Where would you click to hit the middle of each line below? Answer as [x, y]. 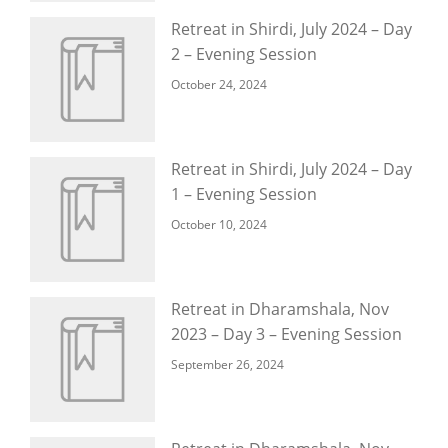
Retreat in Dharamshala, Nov [280, 309]
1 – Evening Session [244, 194]
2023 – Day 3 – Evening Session [286, 334]
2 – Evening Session [244, 54]
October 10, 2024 [219, 224]
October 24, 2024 [219, 84]
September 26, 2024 [227, 364]
